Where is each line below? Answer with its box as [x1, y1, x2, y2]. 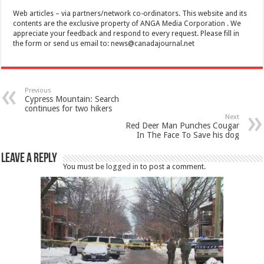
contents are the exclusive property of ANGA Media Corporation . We [13, 19, 242, 28]
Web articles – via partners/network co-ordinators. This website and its [13, 9, 247, 18]
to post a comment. [138, 161, 206, 171]
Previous [25, 86, 52, 94]
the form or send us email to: [13, 39, 111, 48]
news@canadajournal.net [111, 39, 195, 48]
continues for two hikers [25, 103, 113, 113]
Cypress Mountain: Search [25, 94, 120, 104]
